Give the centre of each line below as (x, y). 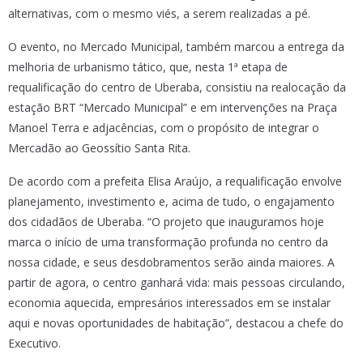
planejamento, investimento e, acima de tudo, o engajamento (171, 201)
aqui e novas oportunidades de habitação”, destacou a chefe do (176, 323)
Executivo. (34, 343)
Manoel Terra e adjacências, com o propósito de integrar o (164, 128)
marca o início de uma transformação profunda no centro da (168, 242)
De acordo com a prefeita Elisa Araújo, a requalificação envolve (175, 181)
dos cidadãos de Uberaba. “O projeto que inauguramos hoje (166, 222)
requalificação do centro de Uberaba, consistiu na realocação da (177, 87)
